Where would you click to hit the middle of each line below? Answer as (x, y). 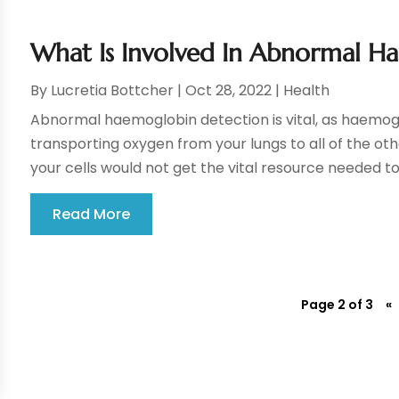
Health (307, 91)
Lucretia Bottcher (113, 91)
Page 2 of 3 (337, 305)
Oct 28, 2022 (229, 91)
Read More (92, 215)
